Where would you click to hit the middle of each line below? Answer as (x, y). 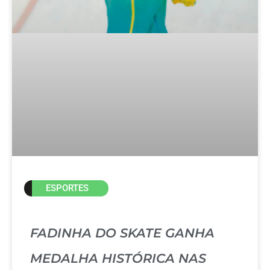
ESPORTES (67, 188)
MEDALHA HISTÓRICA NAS (118, 258)
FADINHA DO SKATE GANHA (122, 233)
